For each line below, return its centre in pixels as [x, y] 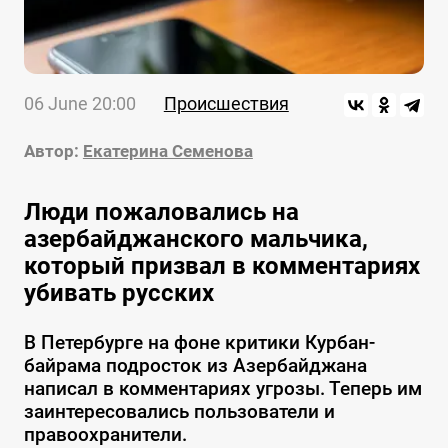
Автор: [51, 151]
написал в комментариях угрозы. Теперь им [222, 389]
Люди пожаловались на [161, 212]
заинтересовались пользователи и [179, 412]
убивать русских [118, 293]
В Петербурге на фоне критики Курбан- [199, 343]
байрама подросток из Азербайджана [195, 366]
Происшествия [226, 104]
